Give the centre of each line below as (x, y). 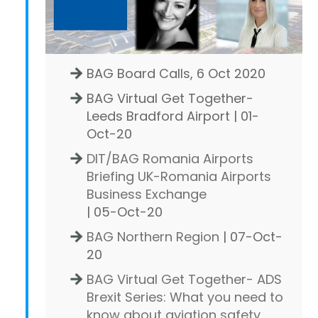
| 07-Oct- (251, 236)
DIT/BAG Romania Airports (170, 158)
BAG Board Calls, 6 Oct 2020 (176, 73)
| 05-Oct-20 (125, 212)
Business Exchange (147, 194)
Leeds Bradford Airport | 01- (173, 116)
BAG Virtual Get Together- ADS (184, 279)
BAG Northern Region (153, 236)
